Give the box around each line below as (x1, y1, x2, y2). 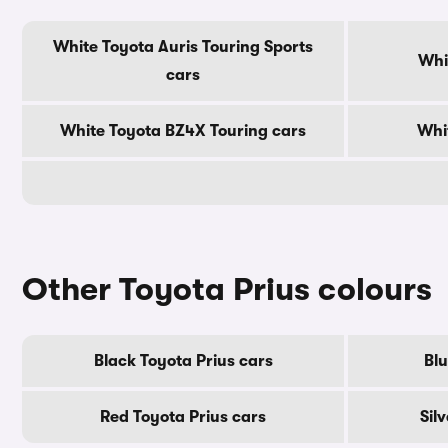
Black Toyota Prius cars (93, 352, 273, 370)
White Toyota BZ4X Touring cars (60, 122, 306, 140)
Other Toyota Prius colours (22, 271, 432, 308)
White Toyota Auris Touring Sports (53, 38, 313, 56)
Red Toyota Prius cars (100, 408, 266, 426)
